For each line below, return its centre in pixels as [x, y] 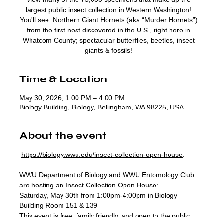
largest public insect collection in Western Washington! [108, 10]
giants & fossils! [108, 50]
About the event [63, 135]
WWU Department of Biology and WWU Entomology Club [108, 175]
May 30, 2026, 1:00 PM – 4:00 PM [72, 98]
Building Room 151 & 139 [59, 205]
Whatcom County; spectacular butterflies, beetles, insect [108, 40]
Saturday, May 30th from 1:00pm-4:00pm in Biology [99, 195]
